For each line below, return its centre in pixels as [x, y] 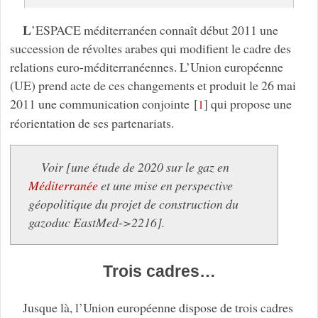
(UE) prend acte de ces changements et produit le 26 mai [153, 85]
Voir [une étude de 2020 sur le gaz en [136, 167]
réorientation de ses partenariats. [92, 122]
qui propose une [250, 103]
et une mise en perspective [166, 186]
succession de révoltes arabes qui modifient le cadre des [150, 48]
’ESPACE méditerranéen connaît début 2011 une [154, 29]
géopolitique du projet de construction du [134, 204]
